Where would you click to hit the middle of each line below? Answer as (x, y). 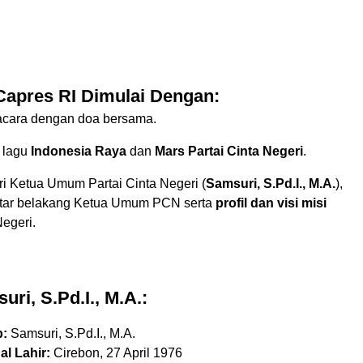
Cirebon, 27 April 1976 (116, 353)
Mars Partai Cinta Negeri (229, 152)
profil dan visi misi (271, 203)
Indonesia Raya (79, 152)
